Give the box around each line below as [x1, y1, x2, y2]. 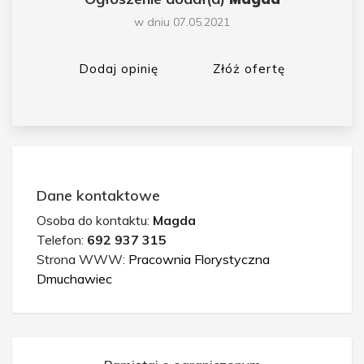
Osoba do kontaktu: [37, 211, 153, 228]
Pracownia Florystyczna [128, 250, 270, 267]
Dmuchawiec [37, 270, 112, 287]
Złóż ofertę [213, 60, 285, 76]
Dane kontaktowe [37, 185, 160, 205]
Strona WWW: [37, 250, 128, 267]
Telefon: [37, 231, 87, 248]
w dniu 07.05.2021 [134, 14, 230, 29]
